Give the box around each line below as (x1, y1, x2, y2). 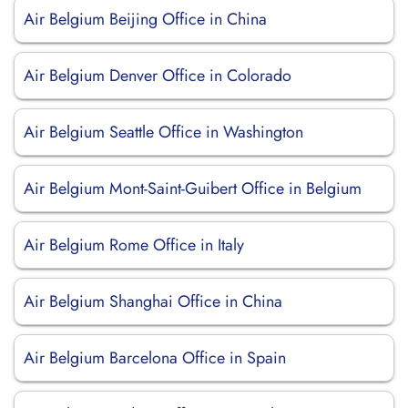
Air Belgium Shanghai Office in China (24, 290, 282, 313)
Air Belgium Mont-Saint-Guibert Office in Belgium (24, 177, 362, 200)
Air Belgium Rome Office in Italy (24, 233, 244, 257)
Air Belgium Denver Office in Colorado (24, 64, 291, 87)
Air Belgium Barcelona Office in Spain (24, 346, 286, 370)
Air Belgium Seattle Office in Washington (24, 120, 303, 144)
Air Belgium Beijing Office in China (24, 7, 267, 31)
